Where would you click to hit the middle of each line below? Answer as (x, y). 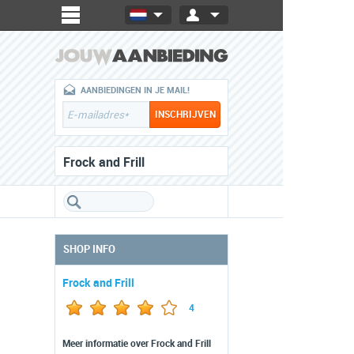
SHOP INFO (89, 249)
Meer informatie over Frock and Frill (137, 344)
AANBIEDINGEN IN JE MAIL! (135, 90)
